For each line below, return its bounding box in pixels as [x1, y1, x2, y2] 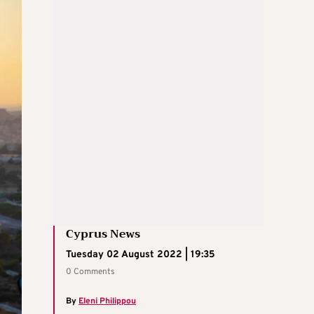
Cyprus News [66, 224, 140, 244]
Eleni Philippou [78, 295, 136, 307]
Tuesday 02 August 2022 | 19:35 [66, 248, 215, 261]
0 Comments [66, 266, 115, 278]
